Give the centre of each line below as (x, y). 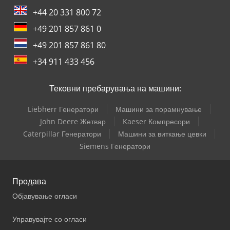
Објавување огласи (45, 196)
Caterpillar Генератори (62, 134)
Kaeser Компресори (156, 122)
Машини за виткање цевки (162, 134)
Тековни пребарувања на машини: (115, 89)
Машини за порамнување (159, 109)
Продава (29, 181)
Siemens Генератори (115, 146)
